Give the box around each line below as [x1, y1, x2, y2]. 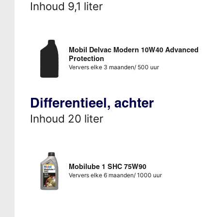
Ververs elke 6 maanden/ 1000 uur [68, 171, 162, 179]
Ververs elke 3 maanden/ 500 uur [68, 63, 159, 71]
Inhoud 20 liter [30, 111, 103, 125]
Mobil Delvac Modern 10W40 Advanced [68, 45, 199, 54]
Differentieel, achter [30, 94, 154, 111]
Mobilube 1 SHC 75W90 [68, 162, 146, 171]
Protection [68, 54, 104, 63]
